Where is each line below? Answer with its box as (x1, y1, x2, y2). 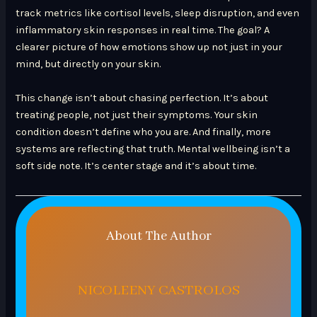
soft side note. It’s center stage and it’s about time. (16, 159, 257, 172)
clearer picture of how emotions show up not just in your (16, 41, 283, 54)
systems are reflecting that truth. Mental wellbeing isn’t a (16, 142, 291, 155)
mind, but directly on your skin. (16, 58, 161, 71)
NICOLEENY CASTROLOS (77, 282, 240, 300)
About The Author (105, 228, 212, 246)
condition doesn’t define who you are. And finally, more (16, 125, 272, 138)
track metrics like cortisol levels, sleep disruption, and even (16, 7, 300, 20)
